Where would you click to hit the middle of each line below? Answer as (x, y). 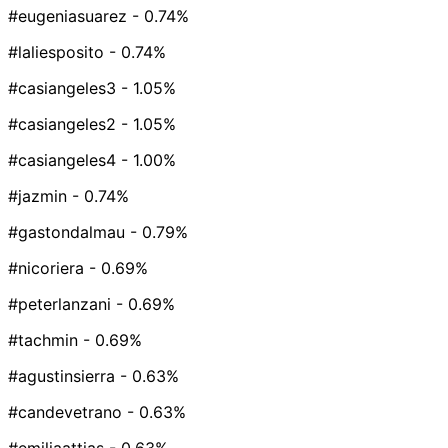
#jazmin (37, 196)
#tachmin (43, 340)
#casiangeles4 (62, 160)
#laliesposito (56, 52)
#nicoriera (46, 268)
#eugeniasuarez (67, 16)
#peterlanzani (59, 304)
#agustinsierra (61, 376)
